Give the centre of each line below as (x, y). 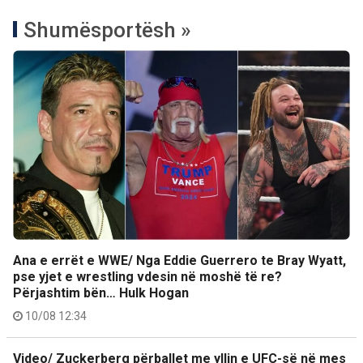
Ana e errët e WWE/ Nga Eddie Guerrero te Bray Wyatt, (179, 261)
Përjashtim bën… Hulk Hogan (101, 293)
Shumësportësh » (107, 30)
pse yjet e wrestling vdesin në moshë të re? (147, 277)
